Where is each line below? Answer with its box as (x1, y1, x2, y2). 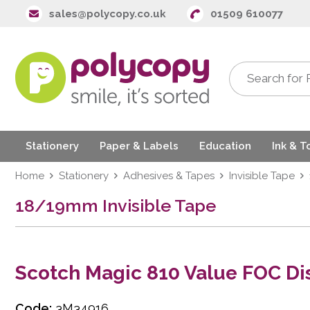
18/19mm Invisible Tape (15, 194, 216, 216)
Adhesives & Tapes (123, 169, 215, 182)
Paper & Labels (100, 140, 179, 153)
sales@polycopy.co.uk (49, 7, 166, 20)
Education (199, 140, 251, 153)
